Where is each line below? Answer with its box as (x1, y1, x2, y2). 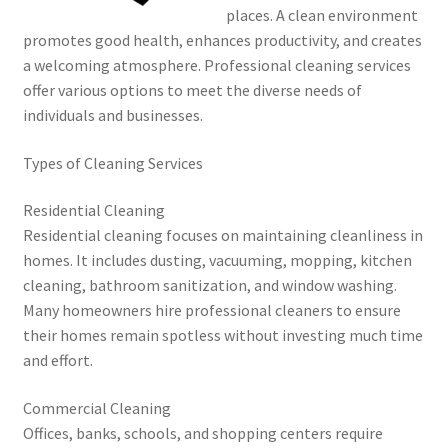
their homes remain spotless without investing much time (22, 325, 423, 346)
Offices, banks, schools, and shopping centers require (22, 423, 383, 443)
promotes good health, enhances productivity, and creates (22, 30, 422, 51)
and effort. (22, 350, 93, 371)
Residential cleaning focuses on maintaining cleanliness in (22, 225, 423, 246)
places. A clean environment (225, 5, 418, 26)
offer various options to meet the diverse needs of (22, 80, 362, 101)
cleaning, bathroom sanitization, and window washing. (22, 275, 397, 296)
